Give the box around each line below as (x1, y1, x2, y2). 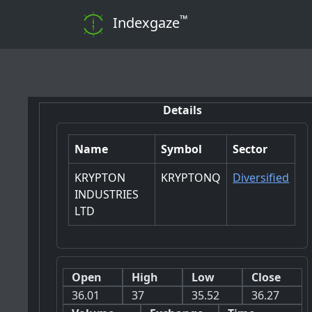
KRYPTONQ (161, 170, 221, 186)
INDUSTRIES (75, 187, 139, 203)
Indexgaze (113, 13, 180, 33)
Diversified (233, 170, 290, 186)
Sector (233, 141, 268, 157)
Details (162, 102, 202, 118)
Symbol (161, 141, 203, 157)
